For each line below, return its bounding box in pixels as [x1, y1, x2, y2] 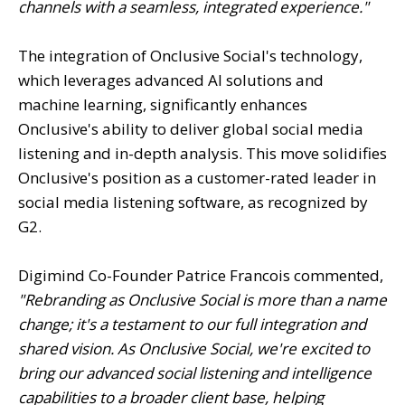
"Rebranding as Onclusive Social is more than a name [18, 288, 387, 310]
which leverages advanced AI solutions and [18, 69, 324, 90]
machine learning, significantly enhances [18, 93, 307, 115]
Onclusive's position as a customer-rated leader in [18, 166, 376, 188]
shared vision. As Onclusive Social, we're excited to [18, 337, 370, 359]
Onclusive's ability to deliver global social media [18, 118, 363, 139]
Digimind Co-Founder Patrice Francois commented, [18, 264, 383, 286]
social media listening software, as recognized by [18, 191, 368, 212]
